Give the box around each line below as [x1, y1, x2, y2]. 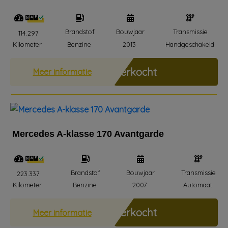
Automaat [183, 181, 212, 189]
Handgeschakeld [165, 40, 214, 48]
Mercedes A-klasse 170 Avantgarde [12, 128, 164, 139]
